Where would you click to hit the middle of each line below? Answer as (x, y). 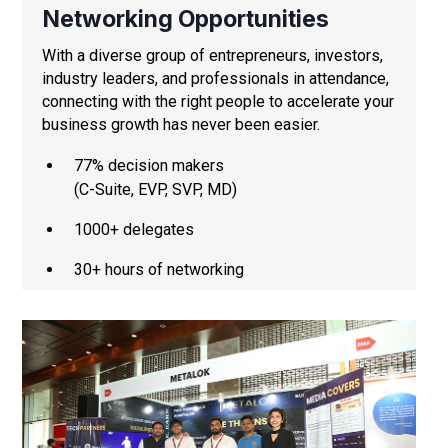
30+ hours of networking (159, 269)
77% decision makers (149, 165)
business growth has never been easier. (181, 124)
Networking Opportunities (185, 18)
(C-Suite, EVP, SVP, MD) (155, 189)
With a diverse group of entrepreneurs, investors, (212, 55)
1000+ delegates (134, 229)
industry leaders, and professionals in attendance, (215, 78)
